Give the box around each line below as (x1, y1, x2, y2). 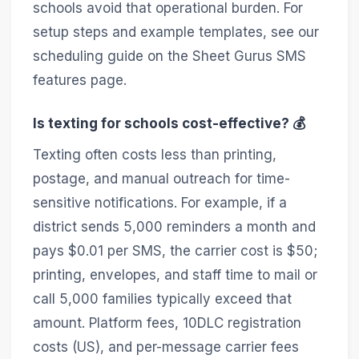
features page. (32, 72, 127, 89)
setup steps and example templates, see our (32, 24, 319, 41)
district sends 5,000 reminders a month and (32, 219, 316, 236)
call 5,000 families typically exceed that (32, 291, 292, 308)
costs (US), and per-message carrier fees (32, 339, 299, 356)
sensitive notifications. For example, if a (32, 195, 287, 212)
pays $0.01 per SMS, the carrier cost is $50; (32, 243, 317, 260)
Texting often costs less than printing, (32, 147, 276, 163)
